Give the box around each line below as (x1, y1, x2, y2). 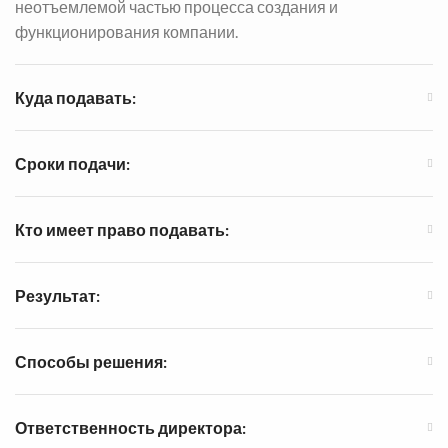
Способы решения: (15, 351, 167, 371)
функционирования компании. (15, 21, 238, 41)
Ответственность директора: (15, 417, 246, 437)
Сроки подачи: (15, 153, 130, 173)
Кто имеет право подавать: (15, 219, 229, 239)
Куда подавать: (15, 87, 136, 107)
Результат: (15, 285, 100, 305)
